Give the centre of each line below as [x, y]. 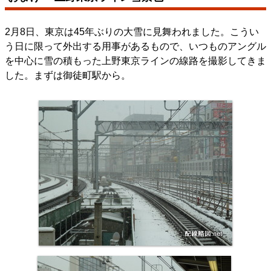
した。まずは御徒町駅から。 [68, 75]
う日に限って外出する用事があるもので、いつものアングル [135, 46]
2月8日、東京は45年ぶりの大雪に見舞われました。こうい [132, 31]
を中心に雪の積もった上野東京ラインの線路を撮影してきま [135, 60]
